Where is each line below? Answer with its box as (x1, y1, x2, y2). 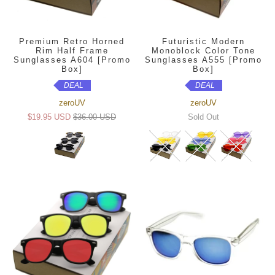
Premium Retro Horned (19, 37, 125, 47)
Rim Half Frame (35, 46, 109, 56)
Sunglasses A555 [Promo (144, 55, 262, 65)
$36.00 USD (73, 112, 116, 122)
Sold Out (187, 112, 219, 122)
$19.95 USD (28, 112, 71, 122)
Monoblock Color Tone (151, 46, 255, 56)
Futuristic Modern (161, 37, 245, 47)
